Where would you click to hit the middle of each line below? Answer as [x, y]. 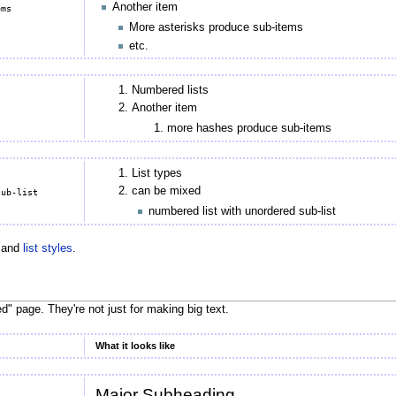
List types [156, 173]
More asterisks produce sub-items [217, 28]
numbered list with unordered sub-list [242, 212]
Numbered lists [170, 91]
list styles [47, 249]
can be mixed [166, 191]
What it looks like [135, 345]
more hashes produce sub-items [250, 129]
